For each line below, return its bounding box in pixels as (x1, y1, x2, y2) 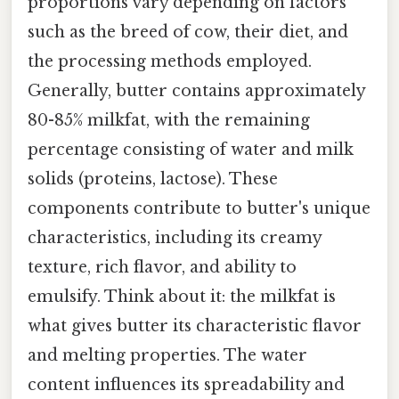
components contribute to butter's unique (28, 198, 370, 218)
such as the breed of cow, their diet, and (28, 21, 348, 42)
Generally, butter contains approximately (28, 80, 365, 101)
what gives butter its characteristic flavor (28, 315, 362, 336)
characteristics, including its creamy (28, 227, 322, 248)
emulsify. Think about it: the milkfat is (28, 286, 336, 306)
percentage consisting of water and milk (28, 139, 354, 159)
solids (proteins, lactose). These (28, 168, 278, 189)
